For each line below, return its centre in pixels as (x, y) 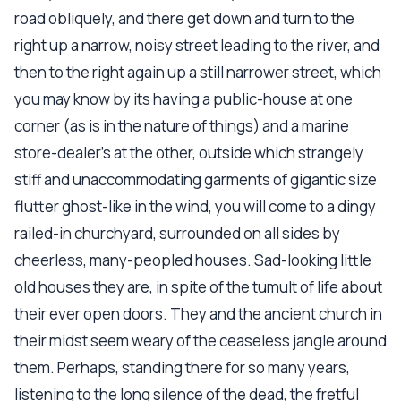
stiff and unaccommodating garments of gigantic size (196, 179)
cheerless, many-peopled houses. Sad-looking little (193, 260)
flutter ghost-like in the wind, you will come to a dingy (195, 206)
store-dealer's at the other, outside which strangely (189, 153)
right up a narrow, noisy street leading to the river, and (197, 45)
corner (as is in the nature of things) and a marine (182, 126)
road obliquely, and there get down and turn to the (184, 18)
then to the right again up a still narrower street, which (198, 72)
